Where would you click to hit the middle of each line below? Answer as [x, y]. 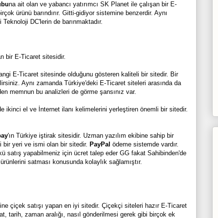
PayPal [100, 144]
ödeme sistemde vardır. [144, 144]
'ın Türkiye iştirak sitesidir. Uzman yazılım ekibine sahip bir [91, 135]
